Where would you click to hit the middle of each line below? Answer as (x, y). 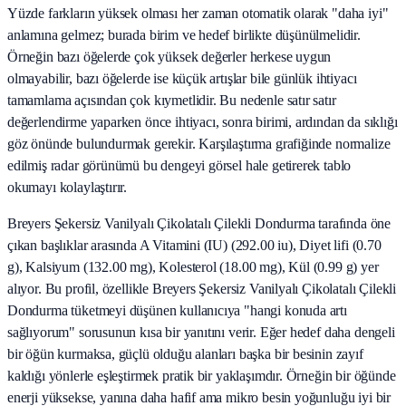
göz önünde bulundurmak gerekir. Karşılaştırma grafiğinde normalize (199, 143)
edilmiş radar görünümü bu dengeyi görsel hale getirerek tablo (179, 165)
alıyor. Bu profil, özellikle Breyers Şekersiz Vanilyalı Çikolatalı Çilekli (202, 288)
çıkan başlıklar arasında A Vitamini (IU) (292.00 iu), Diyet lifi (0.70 (194, 245)
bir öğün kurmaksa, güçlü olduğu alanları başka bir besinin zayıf (185, 353)
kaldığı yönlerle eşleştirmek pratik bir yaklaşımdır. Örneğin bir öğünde (202, 375)
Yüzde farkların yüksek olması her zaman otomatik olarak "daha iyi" (198, 13)
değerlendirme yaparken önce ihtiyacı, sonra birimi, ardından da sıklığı (203, 121)
